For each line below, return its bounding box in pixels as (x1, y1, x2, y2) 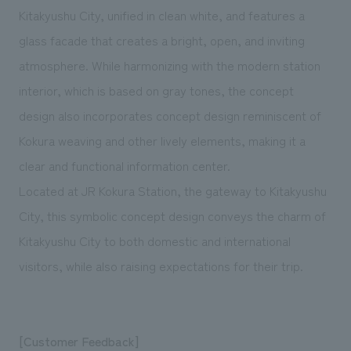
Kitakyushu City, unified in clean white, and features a (18, 5, 305, 24)
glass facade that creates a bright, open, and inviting (18, 30, 305, 49)
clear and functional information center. (18, 155, 230, 175)
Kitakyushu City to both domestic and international (18, 230, 291, 250)
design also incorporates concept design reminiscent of (18, 105, 321, 125)
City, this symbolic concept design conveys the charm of (18, 205, 326, 225)
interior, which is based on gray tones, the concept (18, 80, 294, 100)
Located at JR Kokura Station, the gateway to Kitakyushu (18, 180, 327, 200)
